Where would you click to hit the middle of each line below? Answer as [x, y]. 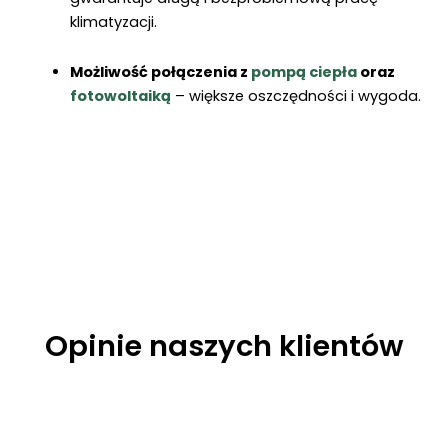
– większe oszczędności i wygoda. [295, 95]
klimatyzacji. [113, 22]
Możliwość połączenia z [160, 71]
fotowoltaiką [120, 95]
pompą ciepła [303, 71]
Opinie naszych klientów [224, 346]
